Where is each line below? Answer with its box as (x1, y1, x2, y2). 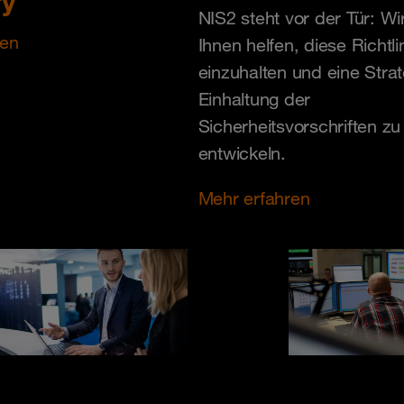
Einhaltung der (197, 88, 310, 111)
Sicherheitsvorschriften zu (197, 115, 400, 138)
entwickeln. (197, 142, 286, 165)
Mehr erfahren (197, 188, 310, 210)
